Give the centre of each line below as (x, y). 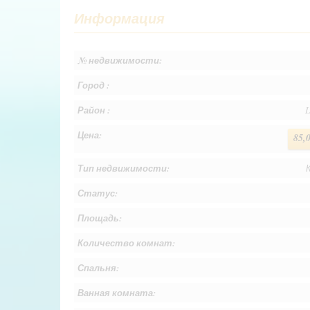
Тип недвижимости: (124, 168)
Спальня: (98, 268)
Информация (119, 18)
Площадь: (100, 218)
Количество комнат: (126, 243)
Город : (93, 85)
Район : (94, 110)
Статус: (98, 193)
